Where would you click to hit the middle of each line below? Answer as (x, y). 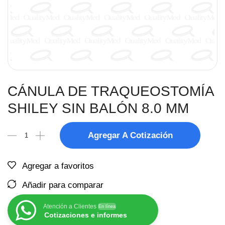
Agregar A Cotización (130, 135)
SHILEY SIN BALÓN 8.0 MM (98, 108)
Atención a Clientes (70, 206)
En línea (107, 206)
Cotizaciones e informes (86, 215)
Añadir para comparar (63, 185)
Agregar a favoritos (58, 166)
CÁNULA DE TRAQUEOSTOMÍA (110, 91)
